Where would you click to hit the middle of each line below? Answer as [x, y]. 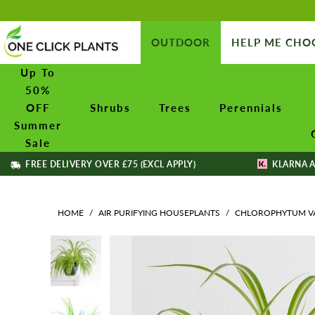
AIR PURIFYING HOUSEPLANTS [159, 212]
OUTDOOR [181, 42]
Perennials [251, 107]
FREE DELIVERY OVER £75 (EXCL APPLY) [110, 164]
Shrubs [110, 107]
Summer [38, 125]
